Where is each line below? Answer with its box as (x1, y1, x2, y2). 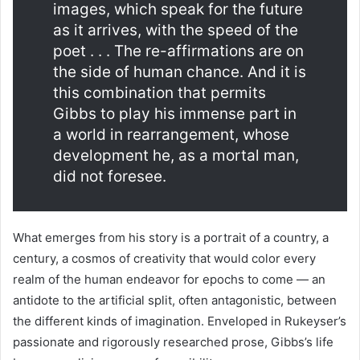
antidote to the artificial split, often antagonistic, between (13, 292, 337, 308)
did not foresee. (53, 167, 166, 186)
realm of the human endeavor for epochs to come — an (13, 272, 325, 287)
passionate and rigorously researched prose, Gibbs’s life (13, 334, 333, 350)
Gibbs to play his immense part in (53, 104, 297, 123)
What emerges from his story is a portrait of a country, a (13, 230, 329, 245)
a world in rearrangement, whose (53, 125, 289, 144)
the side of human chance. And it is (53, 63, 306, 81)
